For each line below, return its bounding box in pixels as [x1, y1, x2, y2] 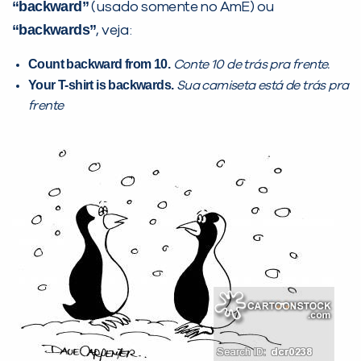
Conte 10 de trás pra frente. [172, 58, 330, 72]
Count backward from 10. [28, 57, 171, 72]
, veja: [96, 23, 132, 39]
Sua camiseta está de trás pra [173, 79, 349, 93]
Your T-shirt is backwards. [28, 78, 174, 93]
